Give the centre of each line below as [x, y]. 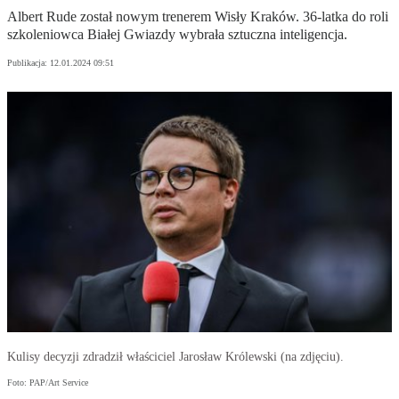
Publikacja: [28, 63]
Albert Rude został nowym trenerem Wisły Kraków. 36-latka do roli [198, 17]
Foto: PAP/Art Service [48, 383]
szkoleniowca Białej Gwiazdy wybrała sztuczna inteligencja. [177, 35]
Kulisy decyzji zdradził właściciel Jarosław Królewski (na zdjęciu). [175, 357]
